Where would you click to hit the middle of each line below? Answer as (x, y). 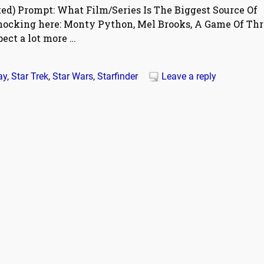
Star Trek (30, 77)
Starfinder (118, 77)
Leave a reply (189, 77)
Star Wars (73, 77)
